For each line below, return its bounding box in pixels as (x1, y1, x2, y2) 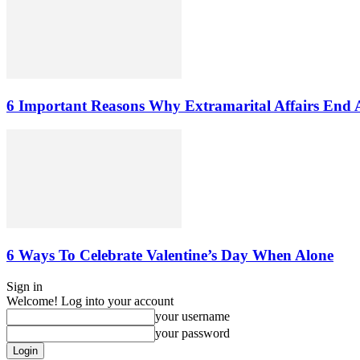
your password (155, 325, 230, 340)
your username (155, 309, 230, 323)
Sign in (6, 279, 43, 293)
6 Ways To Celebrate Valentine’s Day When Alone (6, 246, 333, 264)
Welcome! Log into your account (6, 293, 174, 308)
